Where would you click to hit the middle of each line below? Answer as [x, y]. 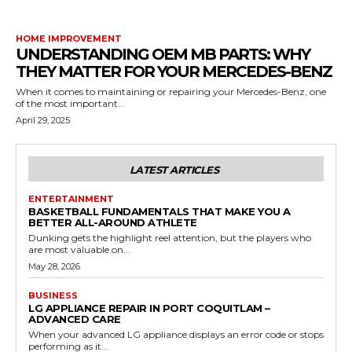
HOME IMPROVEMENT [69, 38]
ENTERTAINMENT [71, 199]
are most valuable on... [79, 249]
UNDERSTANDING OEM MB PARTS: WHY [163, 54]
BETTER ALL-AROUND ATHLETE [113, 222]
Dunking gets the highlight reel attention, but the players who [170, 238]
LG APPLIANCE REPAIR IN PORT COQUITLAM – [149, 308]
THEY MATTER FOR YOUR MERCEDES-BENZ [174, 71]
